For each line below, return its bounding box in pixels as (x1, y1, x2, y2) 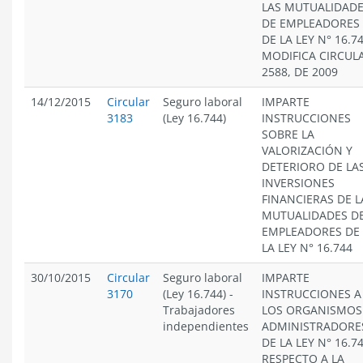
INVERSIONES (262, 175, 335, 190)
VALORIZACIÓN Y (262, 143, 352, 158)
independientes (163, 318, 249, 334)
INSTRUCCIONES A (262, 286, 361, 301)
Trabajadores (163, 302, 235, 318)
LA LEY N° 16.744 (262, 240, 352, 255)
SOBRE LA (262, 126, 314, 142)
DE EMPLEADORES (262, 15, 360, 31)
